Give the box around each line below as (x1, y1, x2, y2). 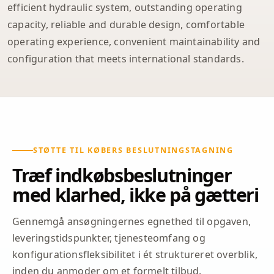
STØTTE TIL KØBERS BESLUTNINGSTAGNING (33, 144, 234, 155)
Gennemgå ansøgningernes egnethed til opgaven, (12, 214, 251, 228)
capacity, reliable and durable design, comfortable (7, 17, 245, 31)
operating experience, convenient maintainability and (7, 34, 261, 48)
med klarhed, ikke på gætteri (12, 182, 259, 207)
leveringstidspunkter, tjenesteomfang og (12, 231, 206, 245)
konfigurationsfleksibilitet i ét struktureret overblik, (12, 247, 258, 261)
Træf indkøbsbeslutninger (12, 162, 232, 188)
